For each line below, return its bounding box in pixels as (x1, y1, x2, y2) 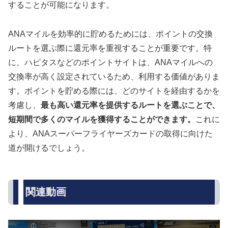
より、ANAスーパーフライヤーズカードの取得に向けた (8, 129, 213, 138)
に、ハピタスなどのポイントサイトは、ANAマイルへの (8, 58, 213, 67)
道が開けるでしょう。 (8, 143, 92, 152)
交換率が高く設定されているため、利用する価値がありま (8, 72, 220, 81)
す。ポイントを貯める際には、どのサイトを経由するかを (8, 86, 220, 95)
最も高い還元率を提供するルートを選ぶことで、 (41, 100, 220, 109)
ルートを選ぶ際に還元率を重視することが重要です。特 (8, 43, 212, 52)
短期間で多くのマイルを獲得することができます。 (8, 115, 195, 124)
